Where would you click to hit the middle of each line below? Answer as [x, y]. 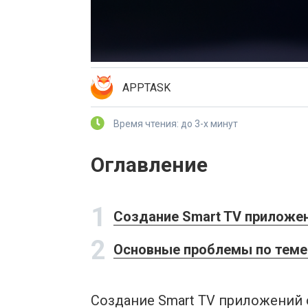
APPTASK [146, 87]
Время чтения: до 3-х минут [176, 124]
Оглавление [149, 165]
